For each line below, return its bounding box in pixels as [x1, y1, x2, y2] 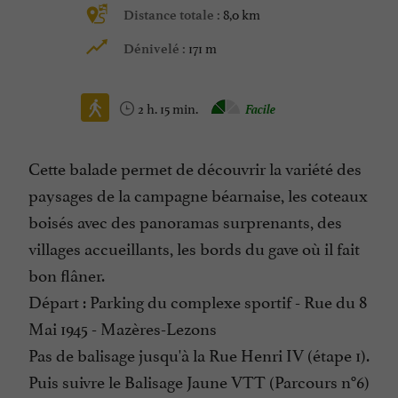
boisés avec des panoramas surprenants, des [28, 208, 342, 234]
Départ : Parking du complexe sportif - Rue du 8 [28, 288, 367, 314]
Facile [245, 97, 275, 118]
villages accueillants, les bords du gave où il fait [28, 235, 360, 260]
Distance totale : [123, 7, 223, 24]
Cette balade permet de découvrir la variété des [28, 155, 362, 180]
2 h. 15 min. [138, 97, 201, 118]
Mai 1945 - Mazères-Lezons [28, 314, 217, 340]
